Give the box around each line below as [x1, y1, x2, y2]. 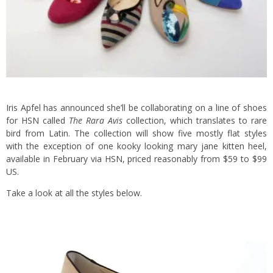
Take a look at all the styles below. [6, 187, 142, 199]
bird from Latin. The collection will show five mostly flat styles [6, 127, 267, 140]
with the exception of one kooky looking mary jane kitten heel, [6, 140, 267, 152]
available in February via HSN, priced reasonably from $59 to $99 [6, 153, 267, 165]
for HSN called [6, 115, 65, 127]
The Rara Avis [65, 115, 126, 127]
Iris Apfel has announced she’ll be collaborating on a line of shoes [6, 102, 267, 114]
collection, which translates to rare [126, 115, 267, 127]
